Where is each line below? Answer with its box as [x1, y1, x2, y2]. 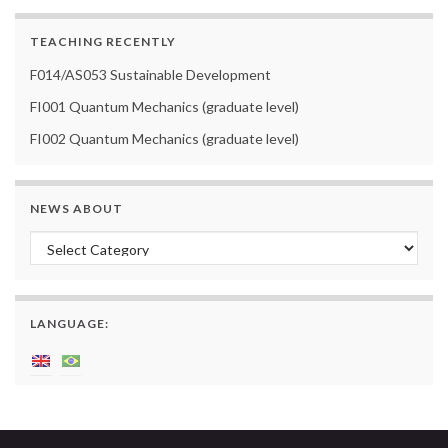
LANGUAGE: [30, 316, 109, 332]
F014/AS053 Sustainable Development [30, 66, 271, 84]
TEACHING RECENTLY [30, 34, 176, 50]
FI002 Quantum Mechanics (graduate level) [30, 130, 299, 148]
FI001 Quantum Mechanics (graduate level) [30, 98, 299, 116]
